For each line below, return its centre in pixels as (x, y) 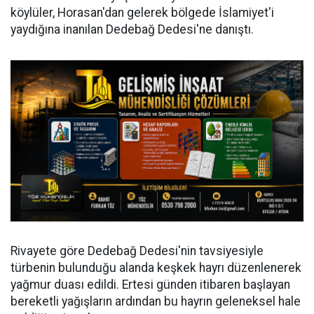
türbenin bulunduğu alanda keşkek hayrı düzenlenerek (156, 267)
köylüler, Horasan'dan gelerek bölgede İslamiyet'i (142, 13)
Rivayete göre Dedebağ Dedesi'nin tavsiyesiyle (137, 251)
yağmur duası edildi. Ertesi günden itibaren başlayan (150, 284)
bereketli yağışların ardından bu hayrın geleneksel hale (156, 301)
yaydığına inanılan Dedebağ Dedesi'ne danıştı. (132, 30)
